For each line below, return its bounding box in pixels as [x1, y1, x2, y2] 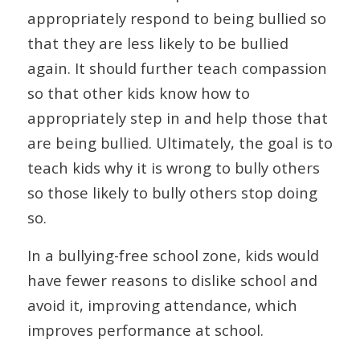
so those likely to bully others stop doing [27, 182, 317, 203]
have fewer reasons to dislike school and [27, 269, 317, 290]
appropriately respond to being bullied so [27, 8, 326, 29]
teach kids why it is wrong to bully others [27, 157, 320, 178]
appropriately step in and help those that [27, 108, 328, 129]
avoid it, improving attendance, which [27, 294, 297, 315]
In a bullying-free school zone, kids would [27, 244, 319, 265]
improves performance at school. [27, 319, 264, 340]
